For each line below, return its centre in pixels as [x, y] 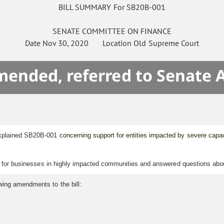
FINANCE [156, 31]
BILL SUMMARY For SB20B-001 [112, 7]
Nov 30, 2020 [66, 43]
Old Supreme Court [166, 43]
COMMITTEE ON [110, 31]
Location [111, 43]
